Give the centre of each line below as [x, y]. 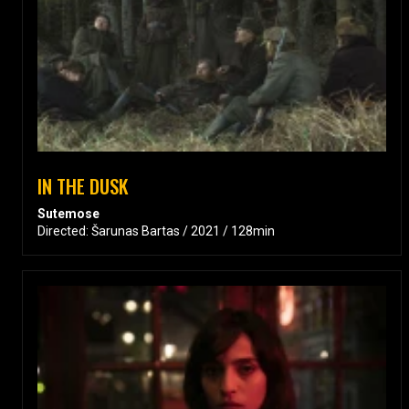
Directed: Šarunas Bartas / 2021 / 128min [156, 231]
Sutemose [68, 214]
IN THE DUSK [83, 186]
